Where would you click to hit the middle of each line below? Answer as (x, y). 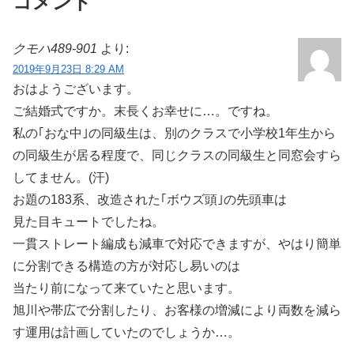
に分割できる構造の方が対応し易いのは (126, 266)
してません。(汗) (61, 177)
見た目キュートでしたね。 (88, 222)
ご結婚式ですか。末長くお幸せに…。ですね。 (145, 111)
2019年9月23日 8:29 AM (68, 69)
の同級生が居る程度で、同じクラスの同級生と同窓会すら (177, 155)
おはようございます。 (76, 89)
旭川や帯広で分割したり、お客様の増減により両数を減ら (177, 310)
